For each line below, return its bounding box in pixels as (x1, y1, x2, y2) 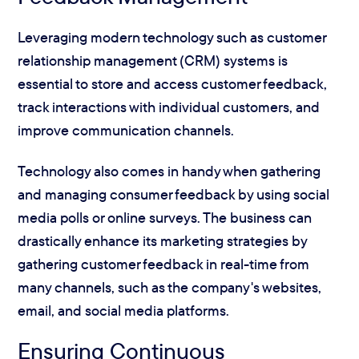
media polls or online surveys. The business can (18, 208, 313, 227)
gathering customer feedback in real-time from (18, 254, 310, 273)
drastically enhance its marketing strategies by (18, 231, 308, 250)
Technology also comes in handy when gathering (18, 161, 321, 180)
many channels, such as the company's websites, (18, 277, 322, 296)
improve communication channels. (18, 120, 235, 139)
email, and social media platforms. (18, 301, 230, 320)
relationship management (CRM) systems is (18, 50, 288, 70)
